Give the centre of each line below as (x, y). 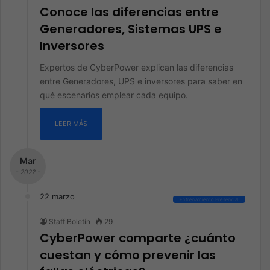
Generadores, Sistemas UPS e (131, 29)
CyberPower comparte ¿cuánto (138, 238)
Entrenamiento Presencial (209, 199)
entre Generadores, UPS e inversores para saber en (141, 81)
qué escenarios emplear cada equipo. (114, 95)
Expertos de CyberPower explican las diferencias (137, 67)
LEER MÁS (71, 124)
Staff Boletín (70, 221)
